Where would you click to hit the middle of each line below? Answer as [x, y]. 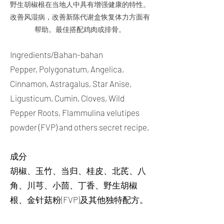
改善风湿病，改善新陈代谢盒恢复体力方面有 [80, 17]
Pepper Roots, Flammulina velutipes [75, 112]
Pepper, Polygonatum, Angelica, [67, 69]
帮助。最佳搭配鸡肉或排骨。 [80, 29]
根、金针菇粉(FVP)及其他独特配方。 [79, 199]
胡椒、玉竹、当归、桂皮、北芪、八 [78, 170]
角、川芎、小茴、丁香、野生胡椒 [74, 185]
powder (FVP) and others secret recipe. [80, 127]
